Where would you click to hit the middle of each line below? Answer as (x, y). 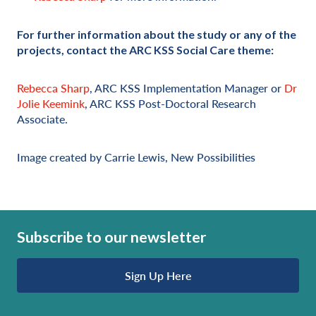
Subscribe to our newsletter (111, 237)
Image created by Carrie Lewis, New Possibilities (136, 157)
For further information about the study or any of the (157, 34)
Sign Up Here (158, 275)
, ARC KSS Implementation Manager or (187, 88)
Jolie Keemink (51, 103)
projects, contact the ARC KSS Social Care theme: (145, 50)
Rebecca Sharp (53, 88)
